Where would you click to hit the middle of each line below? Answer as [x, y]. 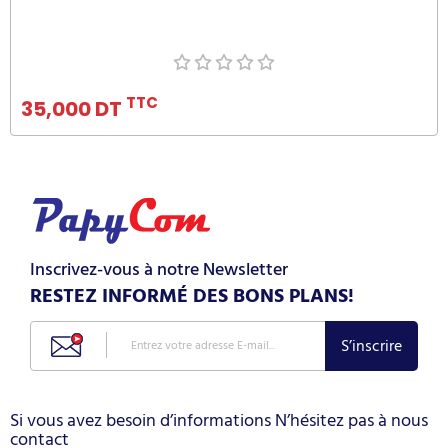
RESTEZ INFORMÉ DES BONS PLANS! [192, 295]
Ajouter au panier [224, 34]
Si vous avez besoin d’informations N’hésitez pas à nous [219, 420]
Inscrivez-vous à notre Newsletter [159, 269]
